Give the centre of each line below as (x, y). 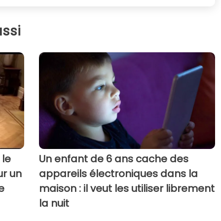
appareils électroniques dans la (118, 173)
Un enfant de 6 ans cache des (113, 159)
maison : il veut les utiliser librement (127, 188)
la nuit (54, 203)
